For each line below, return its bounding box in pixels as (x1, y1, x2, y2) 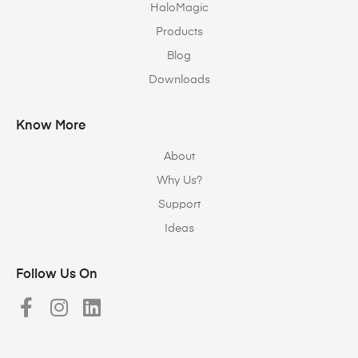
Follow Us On (16, 268, 97, 282)
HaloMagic (149, 2, 209, 14)
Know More (16, 120, 86, 133)
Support (157, 199, 201, 211)
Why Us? (156, 175, 202, 187)
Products (155, 26, 203, 38)
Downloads (148, 74, 210, 86)
